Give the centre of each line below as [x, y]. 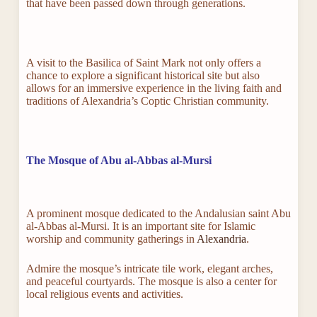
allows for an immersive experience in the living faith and [154, 88]
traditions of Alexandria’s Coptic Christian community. [147, 100]
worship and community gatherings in [111, 238]
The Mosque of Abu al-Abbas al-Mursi [119, 160]
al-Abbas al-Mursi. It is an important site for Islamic [140, 226]
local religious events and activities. [104, 294]
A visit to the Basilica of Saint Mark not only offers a [143, 62]
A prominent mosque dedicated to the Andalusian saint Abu [158, 213]
